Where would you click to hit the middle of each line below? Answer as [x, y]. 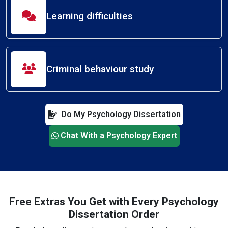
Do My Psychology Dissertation [121, 114]
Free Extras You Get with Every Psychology [114, 201]
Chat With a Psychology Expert [119, 135]
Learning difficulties [90, 16]
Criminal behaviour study [100, 69]
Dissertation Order [114, 214]
